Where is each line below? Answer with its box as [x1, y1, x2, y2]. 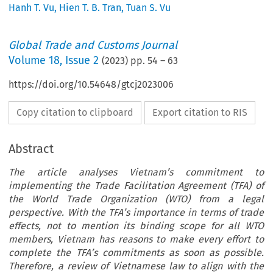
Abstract [9, 141, 54, 157]
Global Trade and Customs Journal [9, 38, 178, 52]
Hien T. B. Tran [59, 2, 122, 14]
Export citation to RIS [152, 107, 248, 119]
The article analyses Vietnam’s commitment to [9, 166, 264, 179]
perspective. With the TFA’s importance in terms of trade [9, 207, 264, 219]
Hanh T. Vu [9, 2, 55, 14]
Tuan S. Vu [126, 2, 171, 14]
